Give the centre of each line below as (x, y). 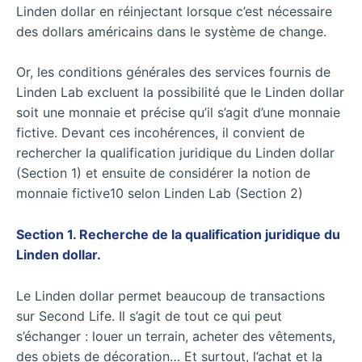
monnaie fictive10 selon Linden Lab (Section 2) (160, 194)
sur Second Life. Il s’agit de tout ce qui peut (149, 316)
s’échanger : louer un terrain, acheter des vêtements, (176, 336)
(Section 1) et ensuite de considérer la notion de (163, 173)
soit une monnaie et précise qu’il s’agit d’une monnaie (178, 113)
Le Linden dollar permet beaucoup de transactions (170, 295)
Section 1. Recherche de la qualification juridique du (178, 234)
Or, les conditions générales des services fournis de (173, 72)
